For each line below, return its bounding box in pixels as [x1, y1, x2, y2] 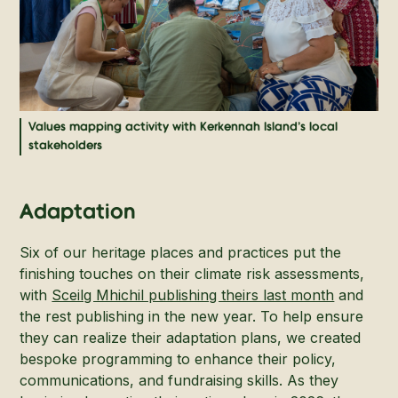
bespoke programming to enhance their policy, [20, 350, 337, 368]
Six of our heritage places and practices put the [20, 243, 342, 261]
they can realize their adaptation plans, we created [20, 329, 362, 346]
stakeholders [28, 139, 103, 152]
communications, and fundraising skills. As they [20, 371, 339, 389]
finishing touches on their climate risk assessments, [20, 265, 365, 283]
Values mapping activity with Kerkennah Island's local [28, 121, 338, 133]
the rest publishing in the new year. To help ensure [20, 307, 364, 325]
